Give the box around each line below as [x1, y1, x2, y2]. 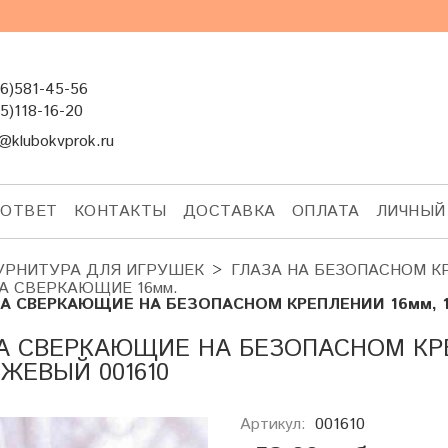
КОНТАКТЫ [73, 199, 167, 223]
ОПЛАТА [291, 199, 360, 223]
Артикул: [239, 412, 306, 436]
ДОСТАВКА [182, 199, 276, 223]
